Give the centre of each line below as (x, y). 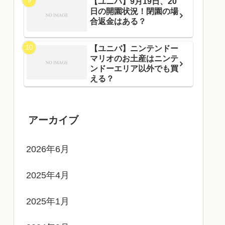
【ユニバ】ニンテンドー (134, 49)
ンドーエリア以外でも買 (134, 69)
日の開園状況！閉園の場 (134, 11)
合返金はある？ (118, 21)
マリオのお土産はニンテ (134, 59)
